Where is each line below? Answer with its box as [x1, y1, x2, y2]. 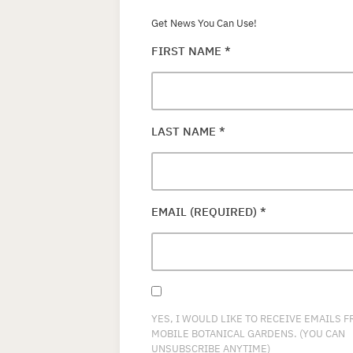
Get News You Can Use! [151, 16, 257, 30]
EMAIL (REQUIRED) [151, 203, 260, 219]
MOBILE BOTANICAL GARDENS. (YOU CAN [151, 326, 345, 340]
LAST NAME [151, 123, 219, 139]
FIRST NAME [151, 43, 225, 58]
